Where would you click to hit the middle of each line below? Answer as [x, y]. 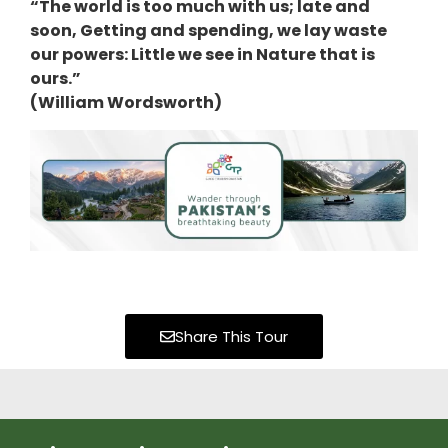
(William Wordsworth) [126, 103]
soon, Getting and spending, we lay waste [208, 31]
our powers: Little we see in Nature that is [202, 55]
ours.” [55, 79]
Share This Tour [231, 336]
